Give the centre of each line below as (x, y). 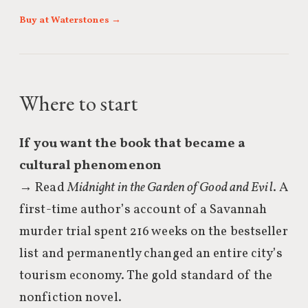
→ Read (43, 188)
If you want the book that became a (133, 144)
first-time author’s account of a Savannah (143, 210)
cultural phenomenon (90, 166)
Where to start (79, 103)
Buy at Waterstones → (70, 20)
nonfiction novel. (70, 298)
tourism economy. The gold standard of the (146, 276)
